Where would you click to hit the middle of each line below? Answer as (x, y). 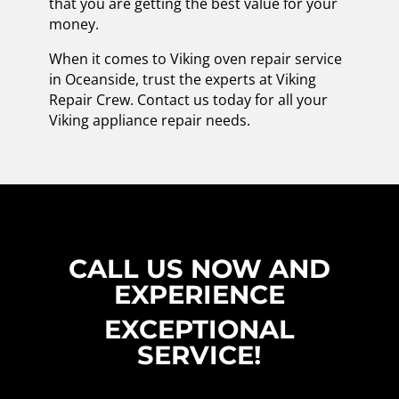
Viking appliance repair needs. (149, 120)
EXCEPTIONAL (199, 329)
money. (73, 24)
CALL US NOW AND (199, 268)
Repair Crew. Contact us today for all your (188, 99)
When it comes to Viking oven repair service (195, 58)
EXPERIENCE (199, 294)
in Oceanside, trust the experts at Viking (182, 79)
